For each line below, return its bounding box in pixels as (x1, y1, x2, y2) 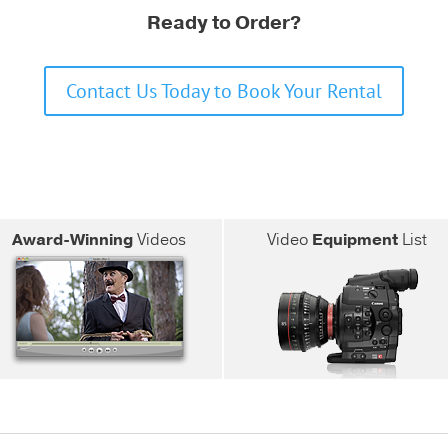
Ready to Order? (147, 9, 301, 36)
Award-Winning (12, 228, 134, 251)
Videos (133, 228, 187, 251)
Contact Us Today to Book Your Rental (66, 77, 382, 104)
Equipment (311, 228, 398, 251)
